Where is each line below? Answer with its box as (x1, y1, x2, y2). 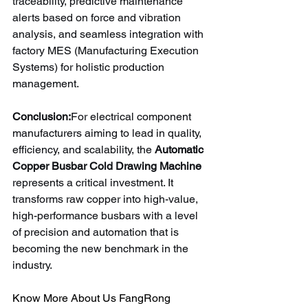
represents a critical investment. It (12, 175, 176, 189)
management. (12, 76, 79, 90)
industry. (12, 258, 52, 272)
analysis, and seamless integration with (12, 27, 206, 41)
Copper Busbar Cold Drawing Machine (12, 159, 201, 173)
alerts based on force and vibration (12, 10, 184, 24)
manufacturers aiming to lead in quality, (12, 126, 204, 140)
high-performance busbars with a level (12, 208, 201, 222)
